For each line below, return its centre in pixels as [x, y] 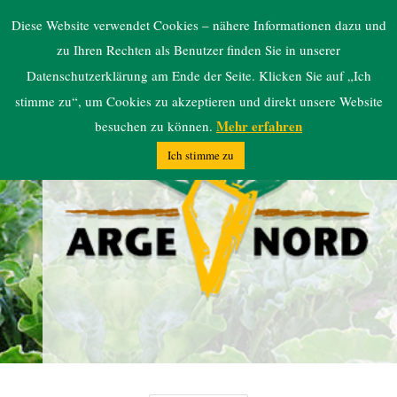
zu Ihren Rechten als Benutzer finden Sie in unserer [198, 50]
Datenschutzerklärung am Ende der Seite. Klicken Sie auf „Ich [198, 75]
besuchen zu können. [156, 126]
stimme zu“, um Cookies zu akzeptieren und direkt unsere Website [198, 101]
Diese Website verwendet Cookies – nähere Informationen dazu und [198, 24]
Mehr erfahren [259, 126]
